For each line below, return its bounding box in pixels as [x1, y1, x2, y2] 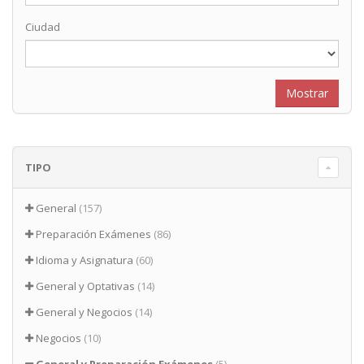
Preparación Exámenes [36, 227, 151, 242]
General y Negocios [36, 305, 132, 320]
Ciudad [25, 19, 60, 35]
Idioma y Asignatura [36, 253, 133, 268]
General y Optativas [36, 279, 135, 294]
